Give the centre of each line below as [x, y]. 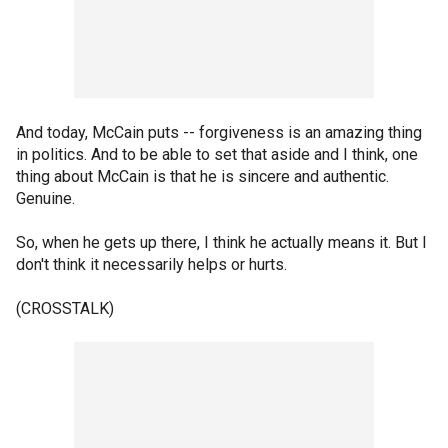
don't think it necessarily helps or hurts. [151, 264]
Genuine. [45, 198]
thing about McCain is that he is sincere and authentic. [202, 176]
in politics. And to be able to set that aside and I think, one [217, 154]
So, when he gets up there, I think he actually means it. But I [221, 242]
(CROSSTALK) [65, 308]
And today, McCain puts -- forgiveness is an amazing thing [219, 132]
